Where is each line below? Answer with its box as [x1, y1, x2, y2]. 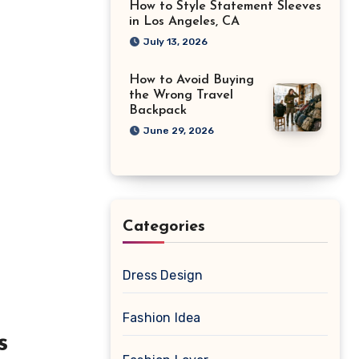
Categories [123, 219, 205, 235]
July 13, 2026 [143, 36, 208, 47]
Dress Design [123, 268, 204, 283]
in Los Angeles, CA [129, 15, 240, 28]
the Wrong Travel [129, 89, 233, 102]
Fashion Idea [123, 310, 201, 325]
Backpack [129, 104, 187, 117]
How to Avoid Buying [129, 74, 254, 87]
